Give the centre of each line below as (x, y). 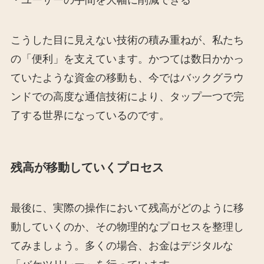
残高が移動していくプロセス (87, 167)
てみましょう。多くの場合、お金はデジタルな (122, 246)
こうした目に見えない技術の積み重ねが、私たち (127, 40)
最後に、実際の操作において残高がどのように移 (127, 208)
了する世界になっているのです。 (90, 115)
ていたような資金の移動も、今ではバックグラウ (127, 77)
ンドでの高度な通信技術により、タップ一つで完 (127, 96)
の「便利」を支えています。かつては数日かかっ (127, 59)
